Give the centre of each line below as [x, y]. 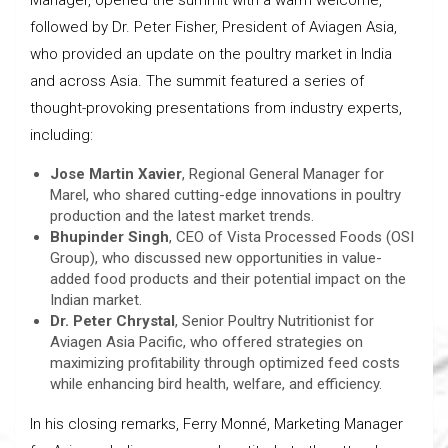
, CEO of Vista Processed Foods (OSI [291, 236]
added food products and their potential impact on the [228, 278]
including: [61, 134]
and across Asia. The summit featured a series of [197, 80]
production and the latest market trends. [182, 215]
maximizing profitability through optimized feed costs [225, 362]
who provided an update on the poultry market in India [211, 53]
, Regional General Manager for [283, 173]
